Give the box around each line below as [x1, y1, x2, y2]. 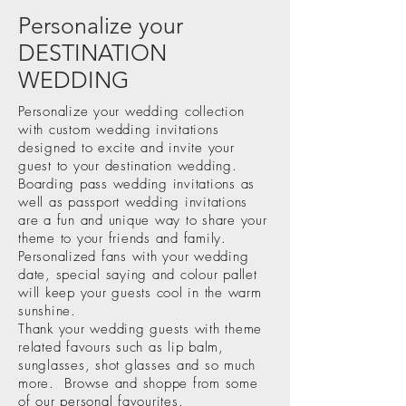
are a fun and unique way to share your [18, 211, 267, 230]
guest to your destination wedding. [18, 157, 247, 176]
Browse [64, 374, 110, 393]
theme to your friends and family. [18, 229, 237, 248]
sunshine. [18, 302, 76, 321]
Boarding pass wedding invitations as [18, 175, 255, 194]
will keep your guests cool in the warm [18, 284, 262, 303]
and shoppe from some [109, 374, 258, 393]
